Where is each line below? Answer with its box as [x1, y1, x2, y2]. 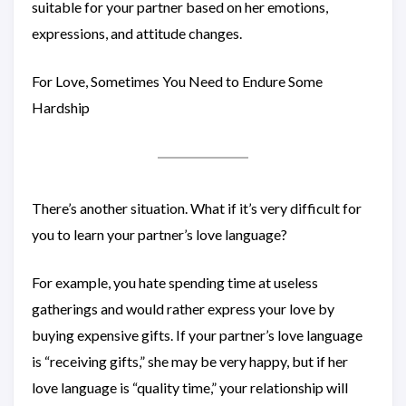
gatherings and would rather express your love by [32, 300, 334, 317]
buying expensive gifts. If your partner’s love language [32, 326, 362, 343]
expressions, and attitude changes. [32, 24, 242, 42]
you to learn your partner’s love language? [32, 226, 287, 243]
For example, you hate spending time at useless [32, 274, 318, 291]
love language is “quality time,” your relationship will [32, 379, 348, 396]
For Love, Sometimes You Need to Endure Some [32, 72, 323, 90]
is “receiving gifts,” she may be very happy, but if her [32, 353, 348, 370]
